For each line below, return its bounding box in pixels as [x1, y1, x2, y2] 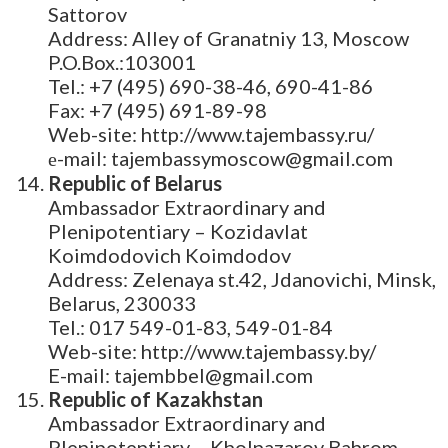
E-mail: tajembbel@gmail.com [48, 363, 313, 388]
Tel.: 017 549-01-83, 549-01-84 [48, 315, 333, 340]
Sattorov [48, 2, 127, 27]
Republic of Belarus [48, 171, 222, 196]
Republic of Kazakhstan [48, 387, 263, 412]
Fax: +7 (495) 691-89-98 [48, 98, 267, 123]
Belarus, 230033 [48, 291, 196, 316]
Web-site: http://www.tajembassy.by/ [48, 339, 376, 364]
